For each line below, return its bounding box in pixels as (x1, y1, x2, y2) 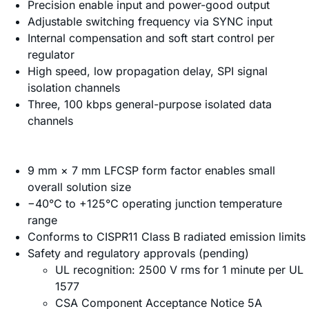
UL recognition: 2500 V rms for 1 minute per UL (55, 262, 303, 277)
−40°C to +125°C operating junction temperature (28, 196, 282, 210)
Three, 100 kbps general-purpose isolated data (28, 97, 272, 111)
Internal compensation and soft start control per (28, 30, 275, 45)
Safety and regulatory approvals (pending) (28, 246, 249, 260)
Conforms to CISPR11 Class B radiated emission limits (28, 229, 306, 243)
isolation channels (28, 80, 120, 94)
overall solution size (28, 179, 131, 194)
